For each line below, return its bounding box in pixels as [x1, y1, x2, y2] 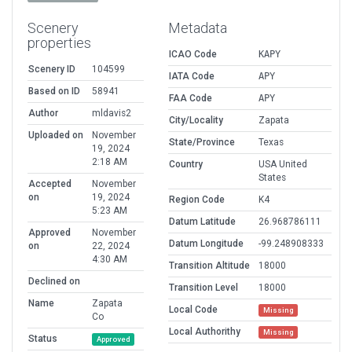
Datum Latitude [169, 216, 236, 228]
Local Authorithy [169, 326, 240, 338]
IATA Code [169, 71, 214, 82]
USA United [258, 159, 307, 170]
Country [169, 159, 203, 170]
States [258, 172, 286, 184]
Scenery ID [28, 64, 75, 75]
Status [28, 333, 57, 345]
